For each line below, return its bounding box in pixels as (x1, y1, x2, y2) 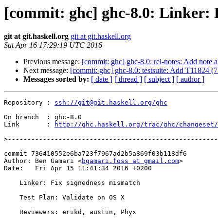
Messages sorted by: (23, 75, 89, 84)
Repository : (4, 99, 54, 107)
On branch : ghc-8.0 (4, 113, 82, 121)
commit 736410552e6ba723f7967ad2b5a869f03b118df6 (4, 150, 187, 158)
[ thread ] (114, 75, 142, 84)
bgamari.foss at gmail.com (82, 157, 179, 165)
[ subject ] (144, 75, 174, 84)
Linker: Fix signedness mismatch (4, 179, 19, 187)
